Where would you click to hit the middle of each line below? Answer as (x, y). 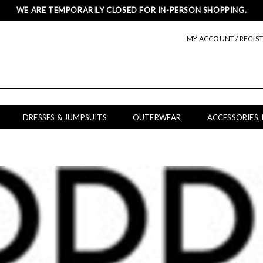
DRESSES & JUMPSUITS (65, 117)
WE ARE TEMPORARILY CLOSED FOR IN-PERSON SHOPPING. (131, 10)
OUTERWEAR (157, 117)
